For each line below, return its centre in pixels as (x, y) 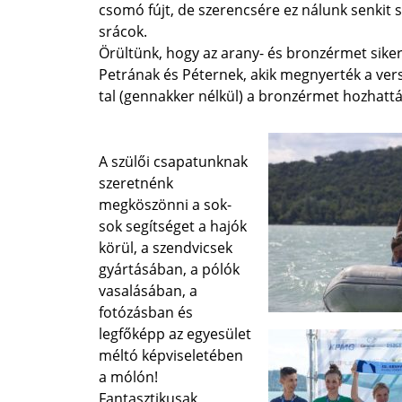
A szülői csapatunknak (174, 162)
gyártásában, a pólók (170, 269)
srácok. (123, 31)
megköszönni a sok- (166, 205)
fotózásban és (146, 312)
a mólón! (129, 377)
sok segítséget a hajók (173, 226)
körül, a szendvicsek (166, 248)
